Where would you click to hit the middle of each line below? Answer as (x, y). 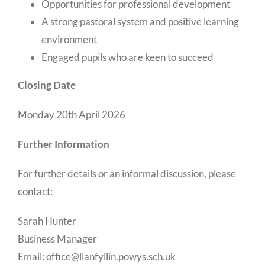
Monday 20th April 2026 (72, 114)
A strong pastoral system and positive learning (140, 21)
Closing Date (47, 85)
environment (69, 39)
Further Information (64, 144)
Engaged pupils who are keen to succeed (127, 57)
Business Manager (57, 238)
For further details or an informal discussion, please (127, 173)
